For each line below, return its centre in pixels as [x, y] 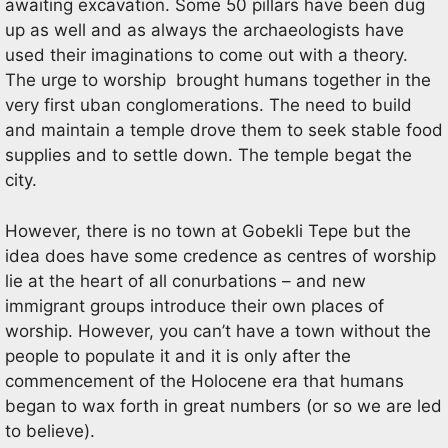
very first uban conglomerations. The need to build [208, 105]
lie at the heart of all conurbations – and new [185, 280]
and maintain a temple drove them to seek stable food [224, 130]
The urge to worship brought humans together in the [218, 80]
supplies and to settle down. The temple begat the [208, 155]
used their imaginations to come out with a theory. [206, 55]
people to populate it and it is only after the [178, 355]
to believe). [50, 430]
